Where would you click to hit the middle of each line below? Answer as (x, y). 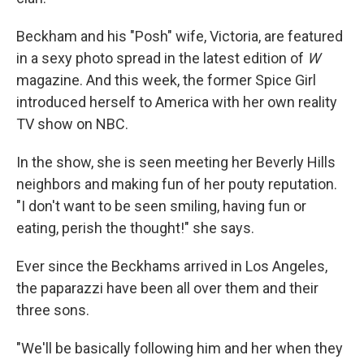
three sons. (53, 310)
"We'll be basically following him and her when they (180, 348)
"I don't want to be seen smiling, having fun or (161, 206)
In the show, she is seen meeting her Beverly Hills (176, 162)
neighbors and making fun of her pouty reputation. (177, 184)
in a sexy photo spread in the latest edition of (162, 58)
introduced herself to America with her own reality (177, 102)
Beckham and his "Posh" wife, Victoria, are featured (180, 36)
